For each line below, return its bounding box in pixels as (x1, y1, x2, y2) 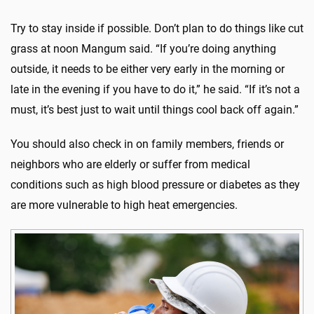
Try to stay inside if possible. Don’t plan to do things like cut (11, 21, 303, 35)
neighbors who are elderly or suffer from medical (11, 157, 250, 171)
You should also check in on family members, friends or (11, 137, 284, 151)
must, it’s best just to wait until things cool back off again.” (11, 102, 299, 116)
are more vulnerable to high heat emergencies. (11, 198, 238, 212)
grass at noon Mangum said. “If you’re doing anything (11, 41, 276, 55)
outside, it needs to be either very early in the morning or (11, 62, 285, 76)
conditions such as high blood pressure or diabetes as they (11, 177, 300, 191)
